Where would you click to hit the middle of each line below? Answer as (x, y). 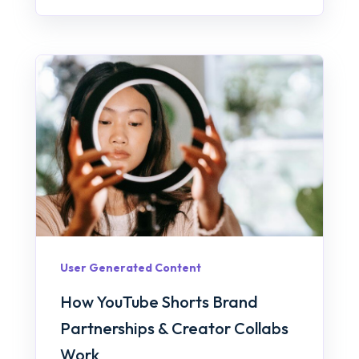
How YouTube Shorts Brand (159, 302)
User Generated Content (131, 267)
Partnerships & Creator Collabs (174, 329)
